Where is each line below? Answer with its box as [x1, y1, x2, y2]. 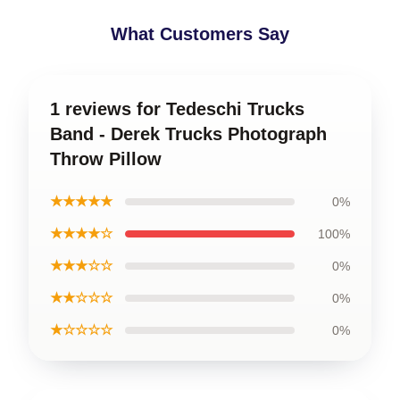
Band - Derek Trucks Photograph [50, 123, 327, 144]
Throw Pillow [50, 148, 162, 169]
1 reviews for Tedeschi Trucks [50, 98, 304, 119]
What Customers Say [111, 23, 289, 44]
